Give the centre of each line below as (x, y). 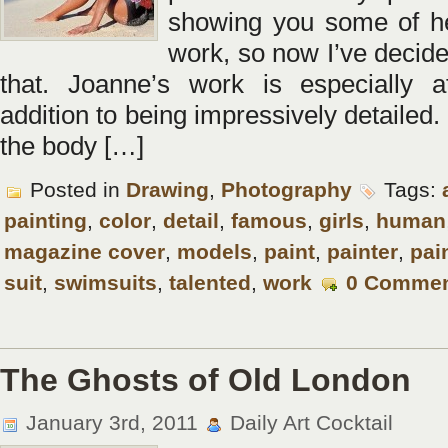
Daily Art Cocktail (308, 422)
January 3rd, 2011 (112, 422)
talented (210, 282)
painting (45, 220)
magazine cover (84, 251)
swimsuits (105, 282)
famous (269, 220)
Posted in (75, 189)
